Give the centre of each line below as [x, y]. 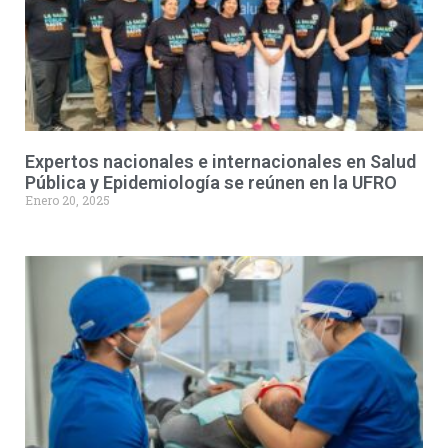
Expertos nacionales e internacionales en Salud [220, 161]
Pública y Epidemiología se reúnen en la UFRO [211, 182]
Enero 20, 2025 [67, 200]
